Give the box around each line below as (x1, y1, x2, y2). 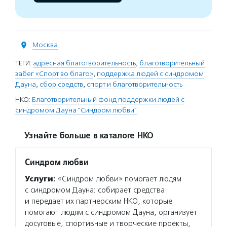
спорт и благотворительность (87, 80, 182, 89)
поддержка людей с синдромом (97, 69, 204, 78)
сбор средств (40, 80, 83, 89)
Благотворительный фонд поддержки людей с (32, 95, 184, 104)
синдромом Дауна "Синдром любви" (15, 106, 137, 115)
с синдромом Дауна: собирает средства (25, 185, 165, 195)
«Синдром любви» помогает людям (56, 174, 181, 183)
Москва (32, 41, 58, 49)
